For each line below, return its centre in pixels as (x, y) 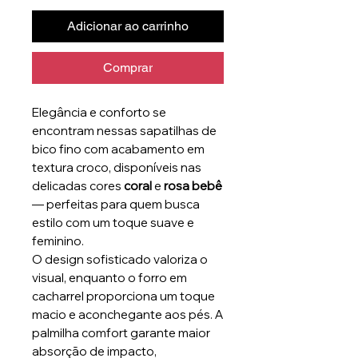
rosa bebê (193, 186)
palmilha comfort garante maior (121, 333)
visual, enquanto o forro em (109, 278)
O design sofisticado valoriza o (120, 260)
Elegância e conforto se (99, 113)
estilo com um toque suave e (113, 223)
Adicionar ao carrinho (128, 26)
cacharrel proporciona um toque (123, 296)
